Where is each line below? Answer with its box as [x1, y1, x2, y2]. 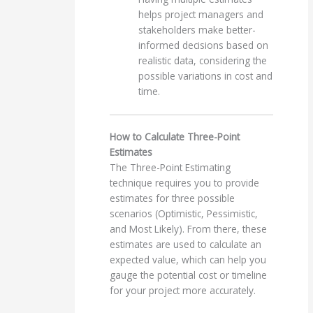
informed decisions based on [138, 38, 269, 52]
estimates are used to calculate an [110, 238, 262, 252]
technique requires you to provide [110, 176, 260, 190]
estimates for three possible [110, 191, 235, 205]
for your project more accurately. [110, 284, 256, 298]
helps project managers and [138, 7, 264, 21]
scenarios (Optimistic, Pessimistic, [110, 207, 259, 221]
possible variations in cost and [138, 68, 273, 82]
